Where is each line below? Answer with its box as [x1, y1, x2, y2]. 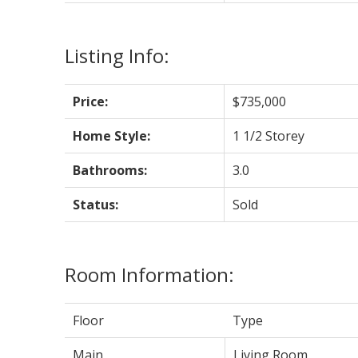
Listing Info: [64, 42, 169, 69]
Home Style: [72, 126, 150, 145]
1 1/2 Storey [232, 126, 304, 145]
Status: [72, 195, 118, 213]
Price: [72, 92, 108, 110]
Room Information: [64, 261, 234, 288]
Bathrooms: [72, 161, 147, 179]
